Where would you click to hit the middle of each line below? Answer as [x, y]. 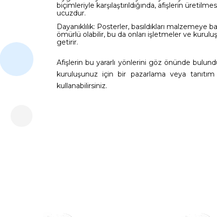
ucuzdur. [71, 13]
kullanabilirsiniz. [82, 85]
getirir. [67, 42]
